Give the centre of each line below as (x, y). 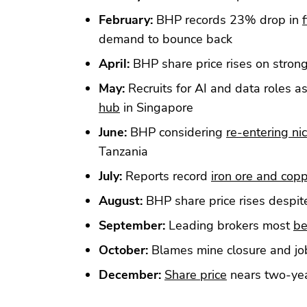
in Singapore (157, 107)
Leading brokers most (229, 225)
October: (123, 250)
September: (132, 225)
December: (130, 274)
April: (114, 63)
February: (126, 20)
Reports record (167, 176)
